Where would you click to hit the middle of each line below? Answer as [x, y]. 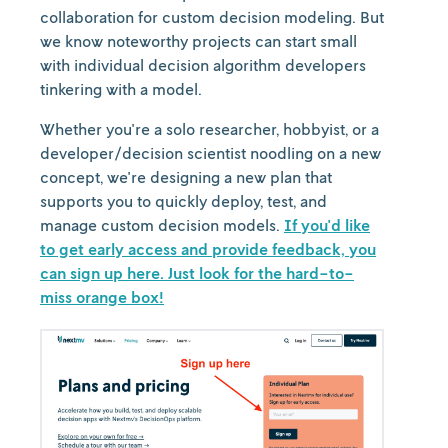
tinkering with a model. [123, 88]
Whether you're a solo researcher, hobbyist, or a [209, 128]
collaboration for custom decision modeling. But [212, 16]
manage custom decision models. [162, 224]
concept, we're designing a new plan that [186, 176]
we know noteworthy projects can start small [198, 40]
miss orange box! [102, 296]
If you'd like [327, 224]
